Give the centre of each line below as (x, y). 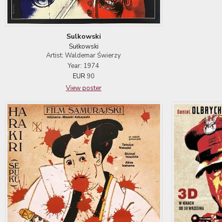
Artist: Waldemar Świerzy (84, 55)
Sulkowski (83, 36)
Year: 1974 (84, 66)
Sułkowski (83, 46)
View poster (83, 88)
